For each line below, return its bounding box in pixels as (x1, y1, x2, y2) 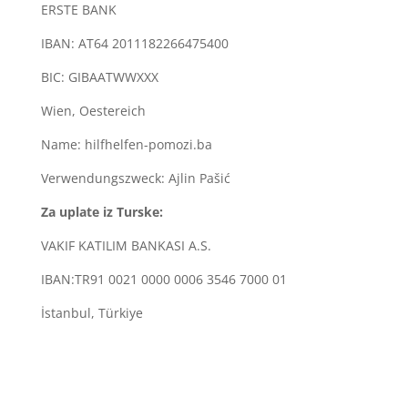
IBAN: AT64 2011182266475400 (40, 34, 229, 52)
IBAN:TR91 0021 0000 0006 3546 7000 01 (40, 270, 287, 288)
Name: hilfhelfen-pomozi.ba (40, 135, 212, 153)
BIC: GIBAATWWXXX (40, 67, 158, 86)
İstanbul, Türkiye (40, 303, 143, 321)
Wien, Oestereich (40, 101, 146, 119)
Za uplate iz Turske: (40, 202, 163, 220)
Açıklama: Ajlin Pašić (40, 371, 165, 389)
